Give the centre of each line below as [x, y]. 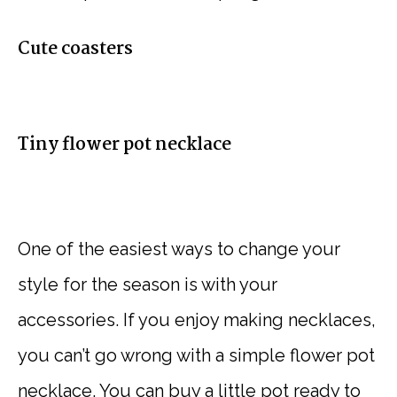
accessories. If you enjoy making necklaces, [197, 320]
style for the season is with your [148, 285]
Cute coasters [75, 50]
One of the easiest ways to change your [179, 249]
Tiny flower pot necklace [125, 146]
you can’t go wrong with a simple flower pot [196, 356]
